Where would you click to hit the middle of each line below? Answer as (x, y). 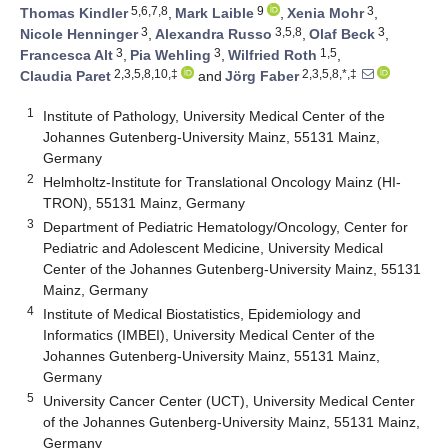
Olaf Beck (342, 34)
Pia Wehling (170, 55)
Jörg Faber (262, 76)
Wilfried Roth (272, 55)
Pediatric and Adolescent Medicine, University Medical (213, 247)
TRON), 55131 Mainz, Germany (144, 202)
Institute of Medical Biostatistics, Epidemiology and (202, 313)
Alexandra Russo (213, 34)
